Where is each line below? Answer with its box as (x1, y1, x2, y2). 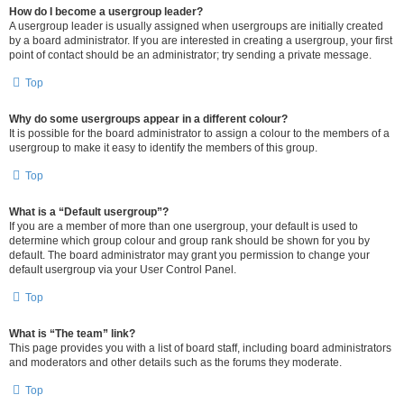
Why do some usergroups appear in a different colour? (9, 113, 288, 125)
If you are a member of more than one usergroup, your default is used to (9, 220, 358, 233)
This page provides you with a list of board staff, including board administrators (9, 342, 391, 354)
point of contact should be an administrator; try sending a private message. (9, 49, 372, 61)
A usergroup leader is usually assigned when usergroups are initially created (9, 20, 383, 32)
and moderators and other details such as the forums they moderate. (9, 356, 342, 369)
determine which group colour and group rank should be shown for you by (9, 234, 370, 247)
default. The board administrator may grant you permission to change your (9, 249, 370, 262)
